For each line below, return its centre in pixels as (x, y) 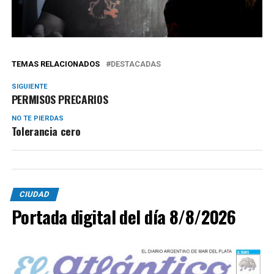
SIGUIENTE (29, 87)
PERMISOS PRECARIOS (60, 99)
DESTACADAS (135, 64)
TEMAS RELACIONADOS (55, 64)
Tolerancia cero (46, 131)
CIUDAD (34, 194)
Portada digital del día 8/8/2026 (124, 217)
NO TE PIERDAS (37, 119)
